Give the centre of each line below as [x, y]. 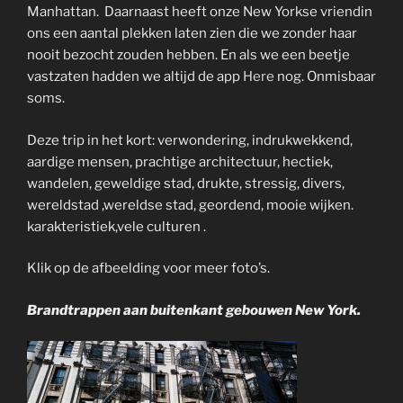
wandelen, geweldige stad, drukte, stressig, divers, [186, 183]
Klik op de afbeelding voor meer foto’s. [148, 269]
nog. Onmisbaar [325, 77]
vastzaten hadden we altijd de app [135, 77]
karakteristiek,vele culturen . [116, 226]
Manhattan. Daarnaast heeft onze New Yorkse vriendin [200, 12]
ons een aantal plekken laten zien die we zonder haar [192, 34]
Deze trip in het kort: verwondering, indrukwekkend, [190, 140]
